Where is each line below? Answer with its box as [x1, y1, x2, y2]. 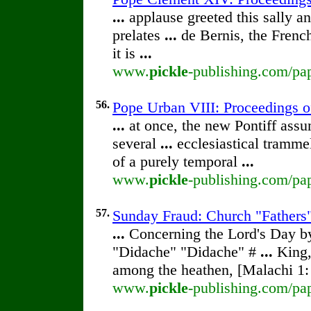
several [112, 135, 160, 152]
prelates [112, 26, 165, 44]
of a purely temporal [112, 153, 242, 170]
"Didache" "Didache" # [112, 243, 260, 260]
